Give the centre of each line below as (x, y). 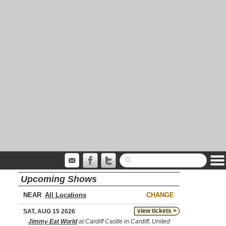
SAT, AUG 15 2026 (49, 211)
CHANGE (160, 195)
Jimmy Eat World (53, 221)
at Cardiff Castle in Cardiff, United (124, 221)
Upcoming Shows (59, 179)
